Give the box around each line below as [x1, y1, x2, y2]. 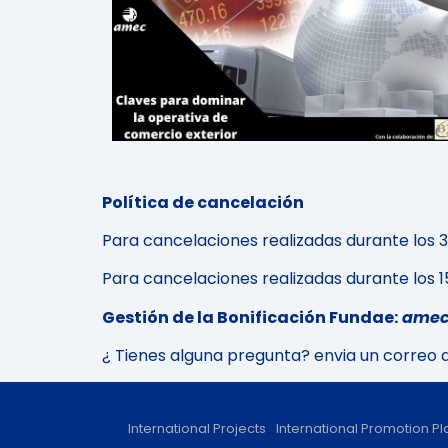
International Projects [127, 420, 266, 438]
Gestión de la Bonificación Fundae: [102, 305, 398, 329]
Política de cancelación [102, 190, 304, 214]
